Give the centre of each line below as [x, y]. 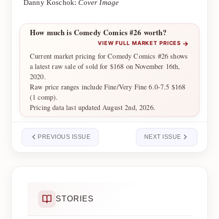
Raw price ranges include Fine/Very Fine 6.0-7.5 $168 [108, 87]
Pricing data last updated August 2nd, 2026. [93, 107]
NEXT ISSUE [163, 137]
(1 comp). [44, 97]
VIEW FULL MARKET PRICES [140, 43]
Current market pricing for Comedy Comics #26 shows [109, 56]
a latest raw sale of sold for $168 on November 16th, [105, 66]
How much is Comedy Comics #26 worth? [98, 32]
